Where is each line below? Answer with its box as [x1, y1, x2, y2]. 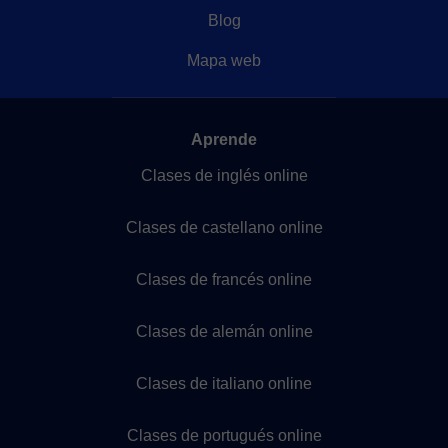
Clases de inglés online [140, 167, 308, 184]
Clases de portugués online [126, 427, 322, 444]
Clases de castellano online [125, 219, 323, 236]
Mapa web [187, 52, 261, 69]
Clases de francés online [136, 271, 312, 288]
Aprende [191, 131, 257, 148]
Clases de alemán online [135, 323, 313, 340]
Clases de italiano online [136, 375, 312, 392]
